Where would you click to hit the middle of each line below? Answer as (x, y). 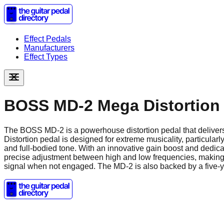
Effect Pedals (47, 39)
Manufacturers (49, 48)
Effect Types (46, 57)
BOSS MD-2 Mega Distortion (112, 106)
